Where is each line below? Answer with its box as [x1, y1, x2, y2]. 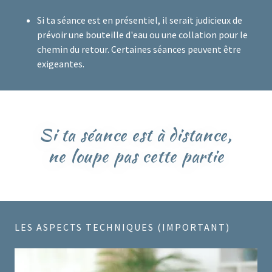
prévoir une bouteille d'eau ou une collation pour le [36, 29, 248, 41]
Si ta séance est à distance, [39, 123, 233, 148]
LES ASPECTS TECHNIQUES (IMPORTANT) [15, 221, 230, 234]
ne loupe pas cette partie [48, 144, 224, 169]
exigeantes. [36, 58, 84, 70]
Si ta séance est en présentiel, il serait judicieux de [36, 14, 242, 27]
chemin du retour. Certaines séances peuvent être [36, 43, 241, 56]
